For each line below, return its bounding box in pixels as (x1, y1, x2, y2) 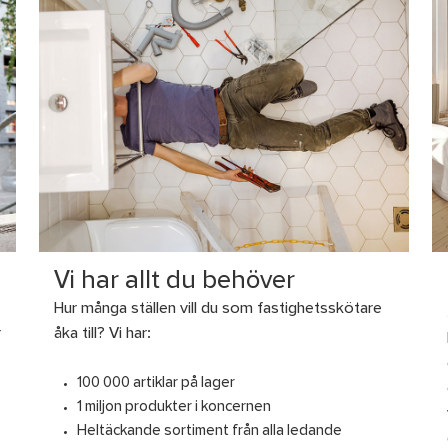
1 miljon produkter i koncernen (76, 401, 271, 415)
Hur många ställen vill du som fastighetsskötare (54, 302, 383, 317)
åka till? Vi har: (54, 327, 152, 342)
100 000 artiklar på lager (76, 377, 235, 391)
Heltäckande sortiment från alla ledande (76, 425, 342, 439)
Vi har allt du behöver (54, 271, 296, 294)
